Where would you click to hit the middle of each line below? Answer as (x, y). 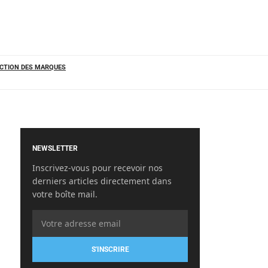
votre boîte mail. (65, 194)
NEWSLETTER (55, 148)
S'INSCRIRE (110, 249)
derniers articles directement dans (102, 181)
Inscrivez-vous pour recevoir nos (98, 168)
